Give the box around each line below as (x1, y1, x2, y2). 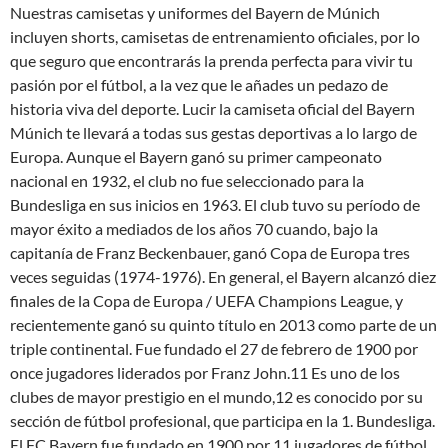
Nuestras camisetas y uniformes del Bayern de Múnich (10, 3, 380, 22)
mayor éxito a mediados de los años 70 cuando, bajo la (10, 219, 378, 238)
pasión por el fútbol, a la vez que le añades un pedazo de (10, 75, 388, 94)
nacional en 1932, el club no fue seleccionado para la (10, 171, 364, 190)
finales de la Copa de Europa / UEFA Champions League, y (10, 291, 403, 310)
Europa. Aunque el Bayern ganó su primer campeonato (10, 147, 382, 166)
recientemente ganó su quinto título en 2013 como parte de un (10, 315, 437, 334)
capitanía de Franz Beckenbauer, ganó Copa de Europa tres (10, 243, 410, 262)
